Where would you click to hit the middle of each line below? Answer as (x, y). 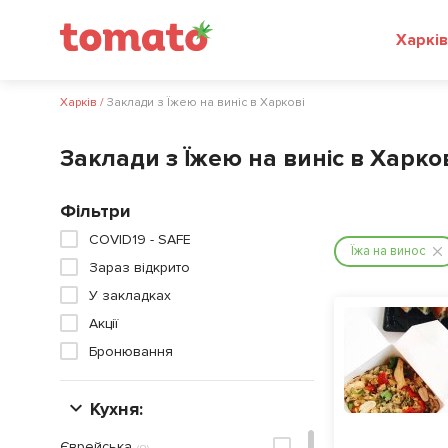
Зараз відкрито (139, 267)
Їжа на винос (388, 251)
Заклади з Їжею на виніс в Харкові (206, 102)
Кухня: (116, 409)
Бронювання (131, 351)
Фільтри (95, 211)
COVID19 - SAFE (140, 239)
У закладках (130, 295)
